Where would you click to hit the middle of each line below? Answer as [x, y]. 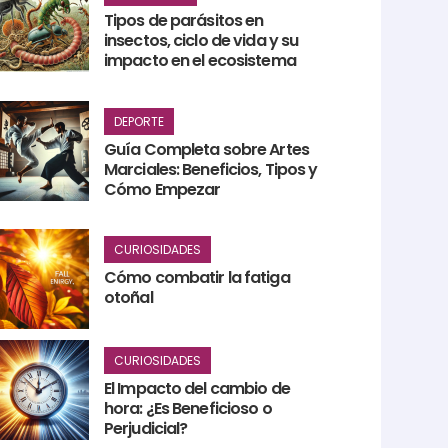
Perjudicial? [145, 428]
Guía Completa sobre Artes [206, 149]
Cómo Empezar [162, 189]
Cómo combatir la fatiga [196, 278]
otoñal [128, 298]
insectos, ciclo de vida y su [201, 40]
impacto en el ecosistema [199, 60]
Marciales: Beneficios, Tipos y [210, 169]
